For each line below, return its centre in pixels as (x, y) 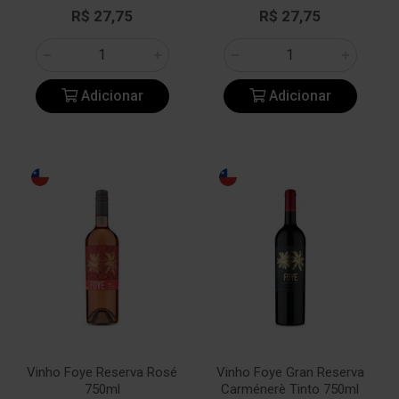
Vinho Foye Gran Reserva (290, 372)
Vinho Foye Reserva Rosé (102, 372)
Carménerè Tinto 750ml (290, 389)
